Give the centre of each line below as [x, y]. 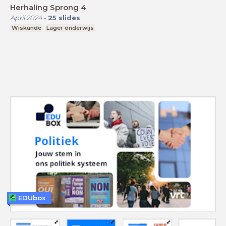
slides [69, 17]
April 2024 [26, 17]
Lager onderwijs [70, 27]
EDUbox [32, 197]
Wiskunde [27, 27]
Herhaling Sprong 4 [48, 7]
